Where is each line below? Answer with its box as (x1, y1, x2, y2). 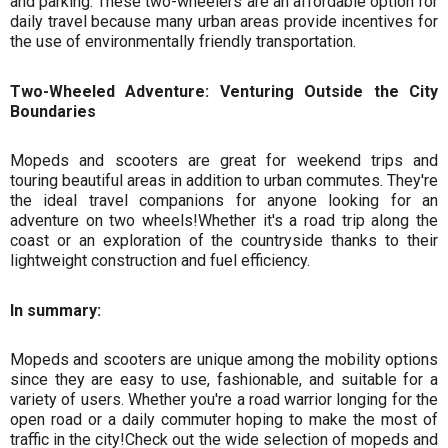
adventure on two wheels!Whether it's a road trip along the (10, 211, 438, 231)
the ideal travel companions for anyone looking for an (10, 191, 438, 211)
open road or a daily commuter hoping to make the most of (10, 410, 438, 430)
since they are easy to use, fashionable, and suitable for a (10, 370, 438, 390)
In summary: (10, 300, 101, 320)
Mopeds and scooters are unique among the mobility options (10, 350, 438, 370)
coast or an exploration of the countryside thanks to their (10, 231, 438, 251)
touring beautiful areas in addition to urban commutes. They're (10, 171, 438, 191)
